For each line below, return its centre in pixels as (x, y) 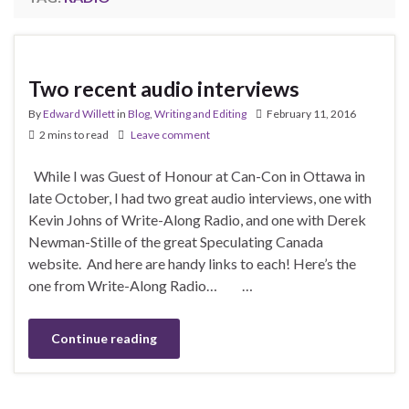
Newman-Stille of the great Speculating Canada (176, 241)
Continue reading (104, 338)
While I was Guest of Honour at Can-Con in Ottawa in (197, 175)
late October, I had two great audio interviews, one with (200, 197)
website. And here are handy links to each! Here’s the (192, 263)
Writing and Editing (200, 113)
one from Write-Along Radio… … (141, 285)
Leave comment (170, 134)
